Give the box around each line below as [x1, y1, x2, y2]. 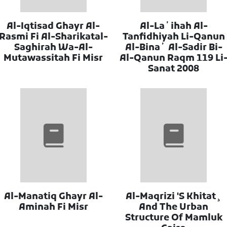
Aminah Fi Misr [18, 202, 88, 214]
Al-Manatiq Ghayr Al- [4, 191, 103, 203]
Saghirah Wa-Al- [14, 42, 93, 54]
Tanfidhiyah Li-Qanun [122, 31, 225, 43]
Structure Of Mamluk [125, 212, 222, 224]
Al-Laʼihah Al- [139, 20, 208, 32]
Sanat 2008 [148, 63, 200, 75]
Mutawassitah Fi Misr [4, 52, 103, 64]
